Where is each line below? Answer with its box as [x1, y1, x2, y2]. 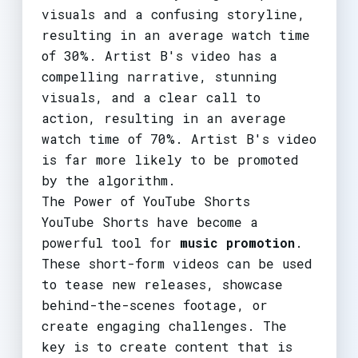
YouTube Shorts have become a [41, 213, 258, 230]
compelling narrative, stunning [41, 67, 277, 85]
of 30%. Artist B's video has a [41, 46, 277, 64]
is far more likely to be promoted [41, 150, 299, 168]
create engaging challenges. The [41, 316, 287, 334]
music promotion [179, 233, 295, 251]
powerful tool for [41, 233, 180, 251]
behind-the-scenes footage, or [41, 296, 268, 313]
